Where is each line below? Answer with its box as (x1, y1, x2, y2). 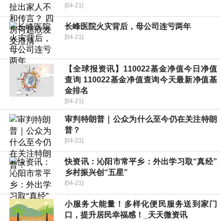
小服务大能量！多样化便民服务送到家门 (65, 200, 217, 209)
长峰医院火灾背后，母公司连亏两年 (65, 22, 191, 31)
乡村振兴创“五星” (65, 168, 128, 177)
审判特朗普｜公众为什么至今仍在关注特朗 (65, 115, 217, 124)
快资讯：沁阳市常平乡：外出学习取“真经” (65, 157, 217, 166)
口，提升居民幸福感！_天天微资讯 (65, 211, 187, 220)
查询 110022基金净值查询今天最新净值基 (65, 75, 217, 84)
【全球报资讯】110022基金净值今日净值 (65, 65, 217, 74)
